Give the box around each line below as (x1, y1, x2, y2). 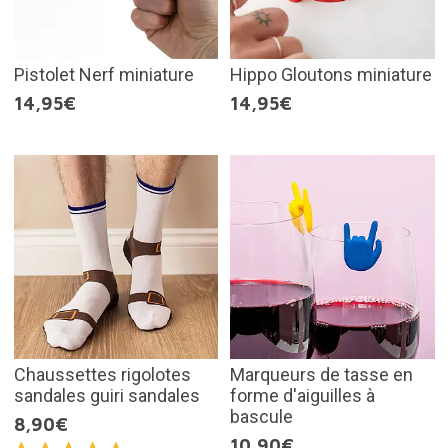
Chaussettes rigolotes (13, 364, 191, 385)
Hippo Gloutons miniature (230, 63, 432, 85)
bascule (230, 406, 293, 427)
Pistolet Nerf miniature (13, 63, 194, 85)
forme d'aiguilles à (230, 385, 375, 406)
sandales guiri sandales (13, 385, 200, 406)
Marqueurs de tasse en (230, 364, 413, 385)
